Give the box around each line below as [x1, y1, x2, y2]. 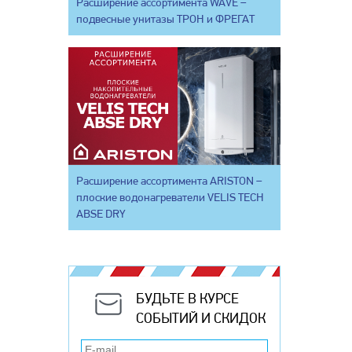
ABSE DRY [76, 206, 126, 221]
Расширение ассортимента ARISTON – [76, 173, 262, 188]
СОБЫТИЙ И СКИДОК [136, 309, 266, 326]
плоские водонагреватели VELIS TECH [76, 189, 264, 204]
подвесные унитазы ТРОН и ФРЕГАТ [76, 11, 255, 26]
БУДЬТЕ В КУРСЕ [136, 289, 239, 306]
